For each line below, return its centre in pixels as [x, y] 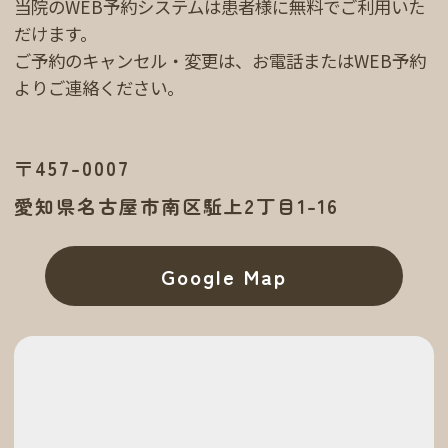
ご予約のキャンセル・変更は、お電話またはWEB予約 [220, 61]
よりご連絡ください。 [99, 88]
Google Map [224, 275]
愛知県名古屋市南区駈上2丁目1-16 [176, 206]
